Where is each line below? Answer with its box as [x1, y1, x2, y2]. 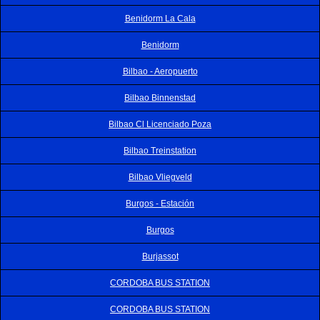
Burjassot [141, 251, 179, 261]
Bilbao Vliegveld [128, 171, 192, 182]
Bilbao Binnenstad [124, 92, 196, 103]
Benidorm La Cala [124, 13, 196, 24]
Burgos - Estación [126, 198, 194, 209]
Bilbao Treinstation [124, 145, 196, 156]
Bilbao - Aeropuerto [122, 66, 198, 76]
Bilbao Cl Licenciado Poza [109, 119, 211, 129]
